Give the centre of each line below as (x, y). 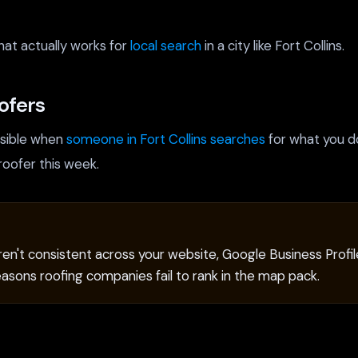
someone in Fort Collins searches (166, 139)
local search (166, 45)
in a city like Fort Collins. (273, 45)
